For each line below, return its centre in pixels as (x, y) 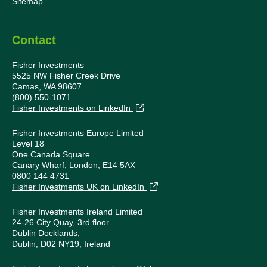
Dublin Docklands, (46, 233)
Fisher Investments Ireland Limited (77, 212)
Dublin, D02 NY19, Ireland (61, 244)
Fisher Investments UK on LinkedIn (79, 187)
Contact (34, 40)
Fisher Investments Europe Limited (78, 133)
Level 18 (28, 144)
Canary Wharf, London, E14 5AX (74, 165)
